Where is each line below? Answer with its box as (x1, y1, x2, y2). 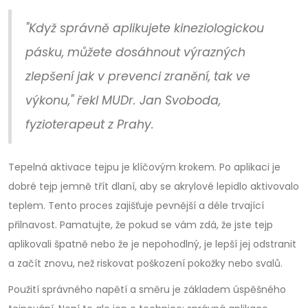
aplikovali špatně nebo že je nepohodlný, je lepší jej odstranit (8, 237, 296, 251)
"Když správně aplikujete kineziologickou (25, 20, 264, 36)
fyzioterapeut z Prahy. (25, 116, 154, 133)
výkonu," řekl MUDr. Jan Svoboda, (25, 92, 221, 109)
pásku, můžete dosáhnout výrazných (25, 44, 245, 60)
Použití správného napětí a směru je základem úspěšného (8, 283, 286, 296)
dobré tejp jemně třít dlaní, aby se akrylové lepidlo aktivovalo (8, 179, 299, 193)
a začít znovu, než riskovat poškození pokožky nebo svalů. (8, 256, 283, 270)
